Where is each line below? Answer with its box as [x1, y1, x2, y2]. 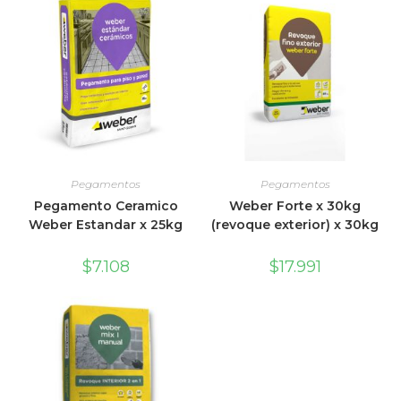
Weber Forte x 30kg [229, 197, 362, 214]
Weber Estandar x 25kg [29, 216, 183, 233]
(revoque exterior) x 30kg [211, 216, 380, 233]
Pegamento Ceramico [33, 197, 178, 214]
